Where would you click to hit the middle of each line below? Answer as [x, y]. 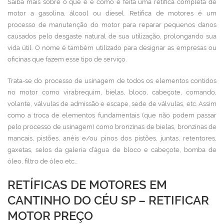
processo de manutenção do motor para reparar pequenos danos [112, 25]
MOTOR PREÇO [50, 216]
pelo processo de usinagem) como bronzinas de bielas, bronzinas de [112, 127]
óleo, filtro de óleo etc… [42, 161]
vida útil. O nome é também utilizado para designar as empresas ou [112, 48]
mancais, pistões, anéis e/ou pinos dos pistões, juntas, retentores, [112, 138]
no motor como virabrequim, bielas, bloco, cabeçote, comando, [112, 92]
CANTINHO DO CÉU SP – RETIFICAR [108, 200]
